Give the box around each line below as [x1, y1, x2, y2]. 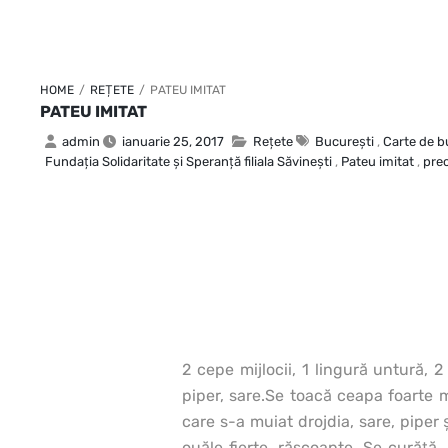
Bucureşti [315, 133, 374, 149]
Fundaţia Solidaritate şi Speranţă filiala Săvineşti [45, 153, 332, 169]
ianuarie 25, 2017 [122, 133, 224, 149]
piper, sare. [182, 385, 266, 405]
